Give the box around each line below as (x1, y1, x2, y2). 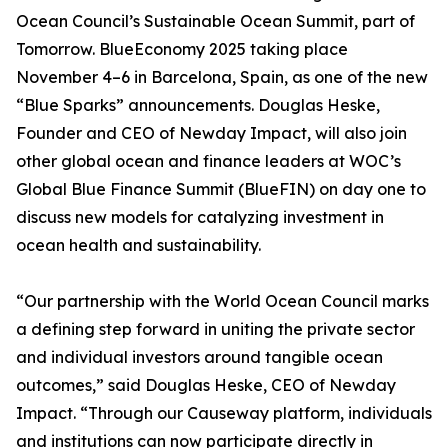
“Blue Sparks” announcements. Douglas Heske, (16, 95, 380, 115)
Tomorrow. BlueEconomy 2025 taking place (16, 39, 348, 59)
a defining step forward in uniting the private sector (16, 319, 415, 339)
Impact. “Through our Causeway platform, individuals (16, 403, 432, 423)
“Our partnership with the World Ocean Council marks (16, 291, 429, 311)
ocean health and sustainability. (16, 235, 261, 255)
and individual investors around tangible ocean (16, 347, 383, 367)
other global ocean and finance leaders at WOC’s (16, 151, 401, 171)
